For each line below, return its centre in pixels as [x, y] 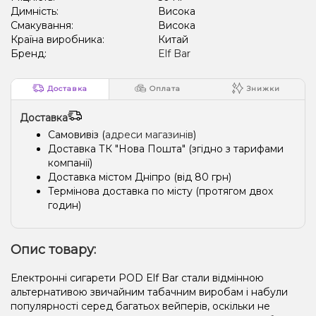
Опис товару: [53, 249]
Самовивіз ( [77, 134]
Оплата [165, 89]
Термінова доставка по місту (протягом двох [160, 191]
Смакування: [43, 25]
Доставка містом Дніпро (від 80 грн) [140, 177]
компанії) [70, 163]
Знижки [263, 89]
